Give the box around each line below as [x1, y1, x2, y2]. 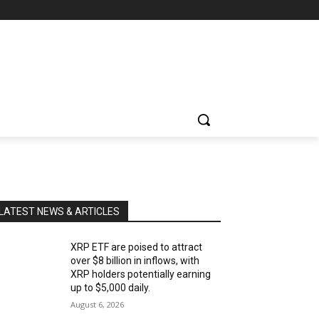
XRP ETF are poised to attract [70, 241, 203, 253]
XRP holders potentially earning [70, 268, 211, 280]
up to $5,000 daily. [70, 281, 151, 293]
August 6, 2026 [70, 298, 125, 310]
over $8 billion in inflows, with [70, 254, 200, 266]
